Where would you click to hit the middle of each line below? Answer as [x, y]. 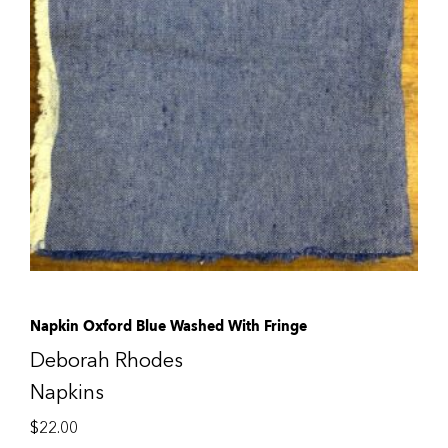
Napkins [67, 392]
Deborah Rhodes [106, 360]
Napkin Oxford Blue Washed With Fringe [168, 325]
